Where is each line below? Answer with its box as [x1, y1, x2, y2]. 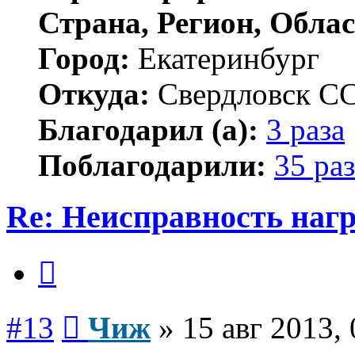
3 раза [266, 113, 345, 147]
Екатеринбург [130, 41, 319, 76]
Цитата [55, 249, 94, 263]
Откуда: [38, 77, 150, 112]
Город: [38, 41, 130, 76]
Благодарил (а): [38, 113, 258, 147]
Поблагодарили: [38, 148, 266, 183]
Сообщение [79, 303, 142, 318]
